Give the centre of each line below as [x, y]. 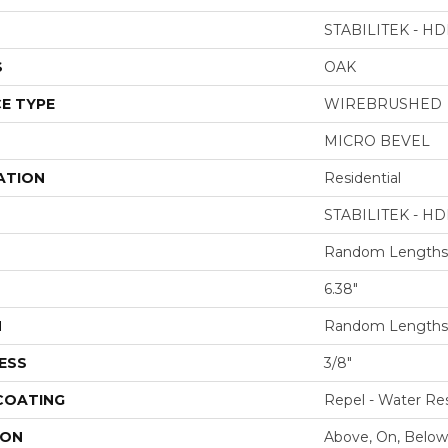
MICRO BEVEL [377, 141]
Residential [362, 178]
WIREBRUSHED [383, 104]
